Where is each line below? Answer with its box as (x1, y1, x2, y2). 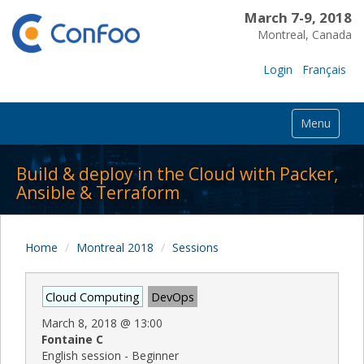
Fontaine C (41, 331, 103, 347)
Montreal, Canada (257, 27, 352, 42)
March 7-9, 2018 (244, 8, 352, 27)
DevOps (151, 288, 194, 305)
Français (302, 61, 346, 77)
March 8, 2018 (41, 314, 117, 331)
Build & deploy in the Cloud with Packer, (16, 162, 338, 185)
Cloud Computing (45, 288, 140, 305)
